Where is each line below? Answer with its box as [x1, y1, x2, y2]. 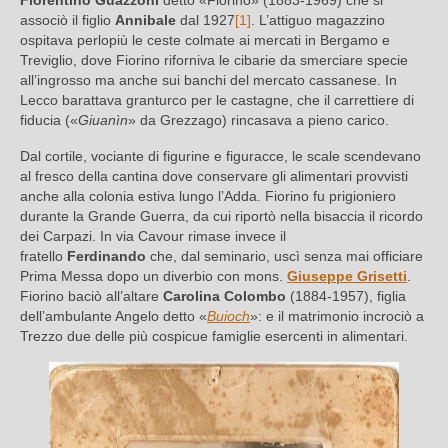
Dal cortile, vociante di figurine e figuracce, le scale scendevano [20, 148, 421, 165]
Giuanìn [78, 112, 128, 129]
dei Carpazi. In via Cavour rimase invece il [20, 228, 286, 245]
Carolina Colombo [163, 288, 286, 305]
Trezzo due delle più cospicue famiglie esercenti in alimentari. [20, 328, 408, 345]
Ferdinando [67, 248, 146, 265]
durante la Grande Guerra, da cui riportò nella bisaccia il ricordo [20, 208, 423, 225]
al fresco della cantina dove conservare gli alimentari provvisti [20, 168, 408, 185]
